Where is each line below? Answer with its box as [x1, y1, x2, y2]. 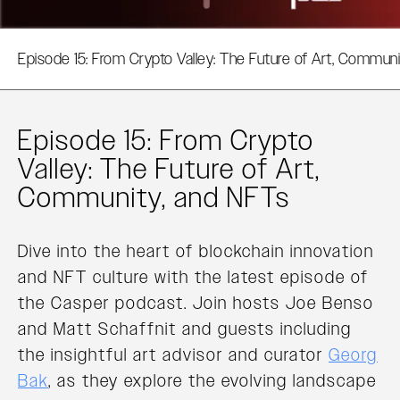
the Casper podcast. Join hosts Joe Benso [18, 291, 374, 315]
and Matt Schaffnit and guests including [18, 317, 352, 341]
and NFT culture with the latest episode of [18, 265, 369, 289]
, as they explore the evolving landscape [48, 369, 377, 393]
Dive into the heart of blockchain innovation [18, 239, 374, 263]
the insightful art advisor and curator [18, 343, 329, 367]
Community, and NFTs [18, 178, 290, 217]
